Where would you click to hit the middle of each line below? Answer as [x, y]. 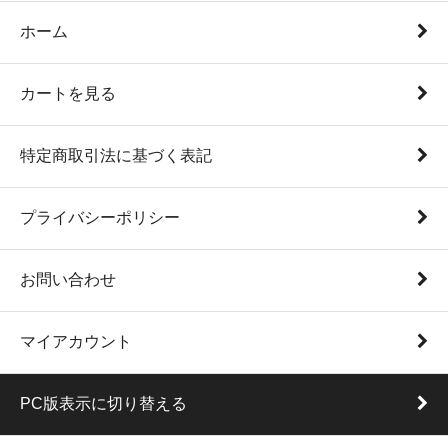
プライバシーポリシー [100, 217]
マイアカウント [76, 341]
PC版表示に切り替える [103, 403]
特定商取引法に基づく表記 [116, 155]
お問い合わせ [68, 279]
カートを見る [68, 93]
